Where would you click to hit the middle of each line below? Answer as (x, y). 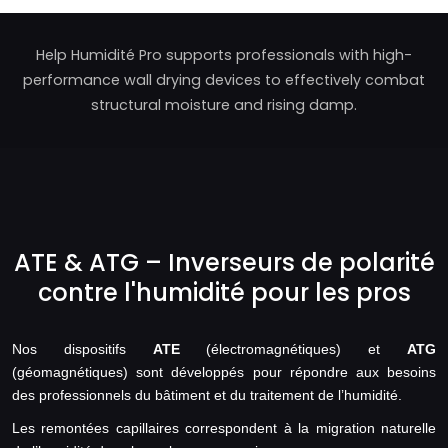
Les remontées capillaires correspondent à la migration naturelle (224, 428)
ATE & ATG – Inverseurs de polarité (224, 263)
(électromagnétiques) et (293, 349)
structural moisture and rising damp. (224, 105)
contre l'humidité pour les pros (224, 293)
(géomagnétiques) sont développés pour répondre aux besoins (224, 372)
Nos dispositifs (82, 349)
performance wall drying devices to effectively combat (224, 80)
